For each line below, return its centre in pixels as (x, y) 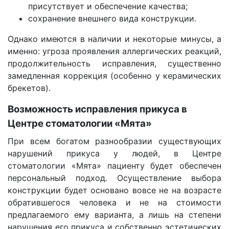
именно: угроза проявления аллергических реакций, (114, 51)
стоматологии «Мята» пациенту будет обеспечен (114, 165)
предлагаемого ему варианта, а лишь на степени (114, 214)
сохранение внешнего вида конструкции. (112, 18)
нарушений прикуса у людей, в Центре (114, 153)
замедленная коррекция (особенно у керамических (114, 75)
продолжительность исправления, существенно (114, 63)
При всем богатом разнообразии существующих (114, 141)
